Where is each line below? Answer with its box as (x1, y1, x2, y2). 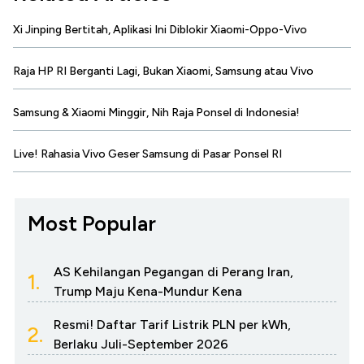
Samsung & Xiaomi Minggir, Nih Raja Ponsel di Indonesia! (13, 106, 300, 120)
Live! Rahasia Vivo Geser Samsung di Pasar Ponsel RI (13, 147, 282, 162)
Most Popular (28, 210, 156, 237)
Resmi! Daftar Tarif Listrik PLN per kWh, (54, 317, 291, 333)
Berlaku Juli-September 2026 (54, 336, 228, 353)
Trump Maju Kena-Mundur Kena (54, 284, 242, 300)
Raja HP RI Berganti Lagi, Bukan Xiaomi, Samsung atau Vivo (13, 64, 314, 79)
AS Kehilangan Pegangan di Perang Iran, (54, 264, 293, 280)
